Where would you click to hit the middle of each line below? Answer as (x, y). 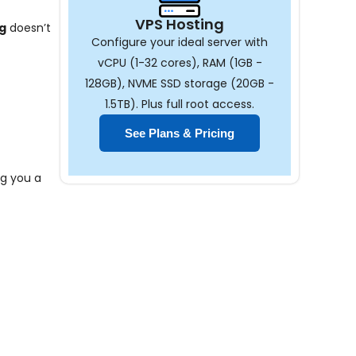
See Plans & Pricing (180, 133)
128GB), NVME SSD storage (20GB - (180, 83)
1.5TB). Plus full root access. (180, 104)
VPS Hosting (180, 24)
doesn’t (29, 28)
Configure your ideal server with (180, 42)
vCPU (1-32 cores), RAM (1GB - (180, 63)
